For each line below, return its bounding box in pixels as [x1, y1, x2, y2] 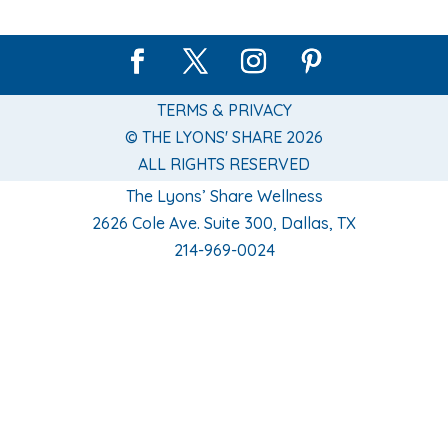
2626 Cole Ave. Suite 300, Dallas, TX [92, 212, 356, 233]
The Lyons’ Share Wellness [125, 185, 323, 206]
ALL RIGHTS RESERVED [138, 154, 310, 175]
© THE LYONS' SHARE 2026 [125, 127, 323, 148]
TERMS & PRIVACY [156, 100, 292, 121]
